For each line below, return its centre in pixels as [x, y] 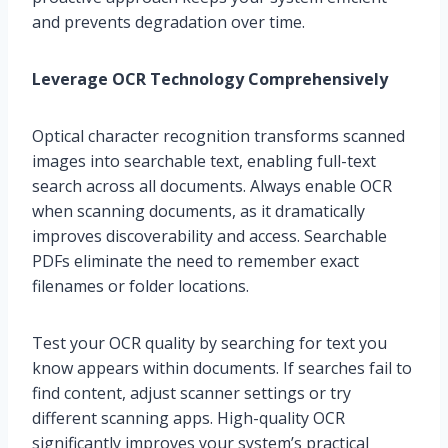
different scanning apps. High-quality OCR [188, 418]
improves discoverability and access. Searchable [209, 236]
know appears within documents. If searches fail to [222, 368]
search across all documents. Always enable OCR [212, 186]
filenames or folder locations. [140, 286]
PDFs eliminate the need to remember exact [195, 261]
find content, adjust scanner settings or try [191, 393]
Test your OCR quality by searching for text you [209, 343]
